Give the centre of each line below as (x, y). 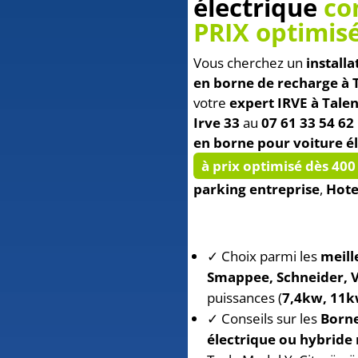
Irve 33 (217, 123)
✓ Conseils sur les (263, 319)
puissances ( (245, 298)
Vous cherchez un (250, 63)
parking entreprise (257, 189)
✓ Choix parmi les (264, 257)
